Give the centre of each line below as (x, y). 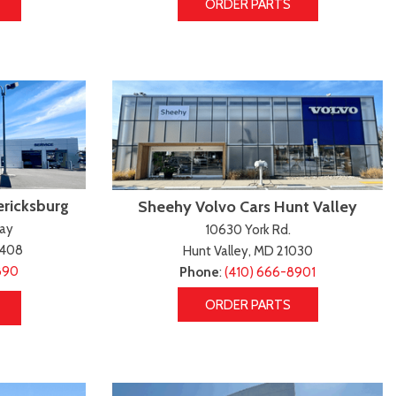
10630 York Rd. (247, 230)
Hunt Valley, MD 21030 (247, 251)
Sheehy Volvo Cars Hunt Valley (247, 207)
